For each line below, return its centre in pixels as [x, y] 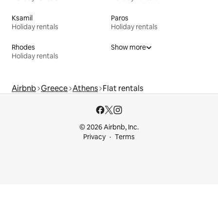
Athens [85, 89]
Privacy [94, 137]
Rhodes [23, 47]
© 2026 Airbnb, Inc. [109, 127]
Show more [128, 47]
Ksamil [22, 18]
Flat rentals [123, 89]
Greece [54, 89]
